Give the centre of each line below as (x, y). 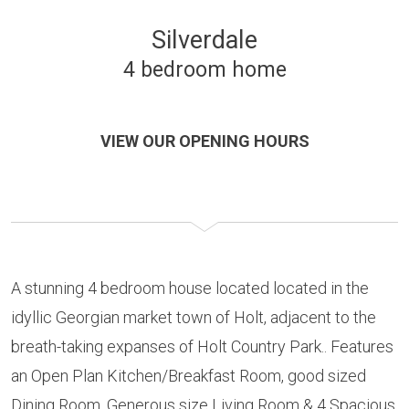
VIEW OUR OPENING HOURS (204, 142)
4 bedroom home (204, 70)
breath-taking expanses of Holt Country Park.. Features (202, 347)
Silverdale (204, 41)
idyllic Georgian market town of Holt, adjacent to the (194, 318)
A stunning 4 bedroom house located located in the (190, 288)
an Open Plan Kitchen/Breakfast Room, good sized (189, 376)
